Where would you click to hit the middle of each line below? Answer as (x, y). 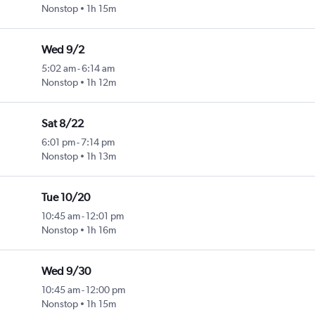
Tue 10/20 (66, 198)
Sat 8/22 (63, 124)
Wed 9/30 (66, 271)
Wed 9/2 (63, 50)
